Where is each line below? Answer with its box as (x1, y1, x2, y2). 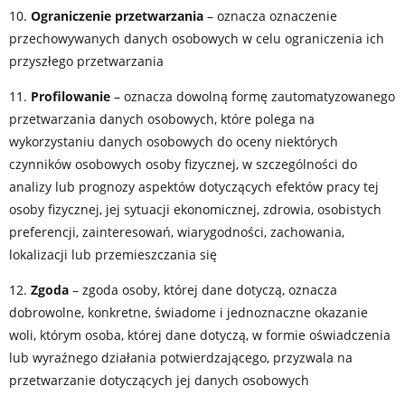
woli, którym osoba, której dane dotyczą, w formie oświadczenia (9, 326, 391, 344)
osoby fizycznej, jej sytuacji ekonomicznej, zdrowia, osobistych (9, 201, 381, 218)
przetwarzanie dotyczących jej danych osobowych (9, 372, 309, 389)
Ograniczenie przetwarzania (31, 7, 203, 24)
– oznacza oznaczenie (203, 7, 337, 24)
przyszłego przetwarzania (9, 52, 164, 70)
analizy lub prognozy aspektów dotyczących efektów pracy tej (9, 178, 379, 195)
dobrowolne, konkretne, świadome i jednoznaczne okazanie (9, 304, 368, 321)
